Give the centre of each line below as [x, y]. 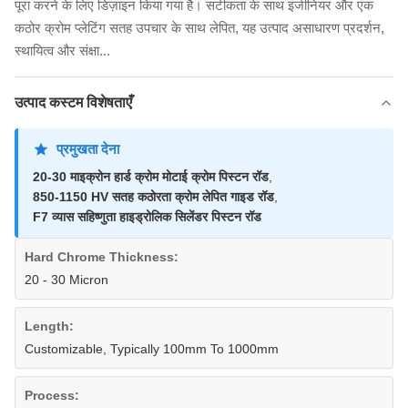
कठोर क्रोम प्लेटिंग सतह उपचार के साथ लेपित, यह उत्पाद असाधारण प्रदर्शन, [199, 28]
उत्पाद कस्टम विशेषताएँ [73, 102]
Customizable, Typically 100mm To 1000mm [152, 349]
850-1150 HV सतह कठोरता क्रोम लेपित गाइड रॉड [153, 197]
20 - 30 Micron [66, 280]
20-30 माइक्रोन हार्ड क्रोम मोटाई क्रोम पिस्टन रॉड [151, 177]
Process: [52, 395]
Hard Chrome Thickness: [102, 257]
